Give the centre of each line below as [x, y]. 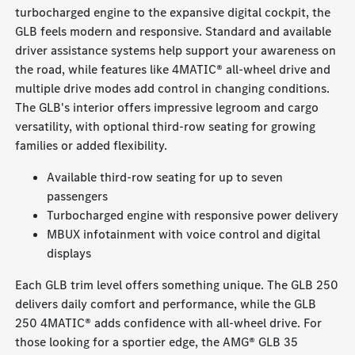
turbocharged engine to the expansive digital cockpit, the [173, 13]
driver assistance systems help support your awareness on [176, 51]
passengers [78, 197]
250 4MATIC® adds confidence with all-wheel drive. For [169, 323]
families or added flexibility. [92, 146]
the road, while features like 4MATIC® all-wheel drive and [173, 70]
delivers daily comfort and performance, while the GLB [166, 304]
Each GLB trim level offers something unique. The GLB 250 [177, 285]
